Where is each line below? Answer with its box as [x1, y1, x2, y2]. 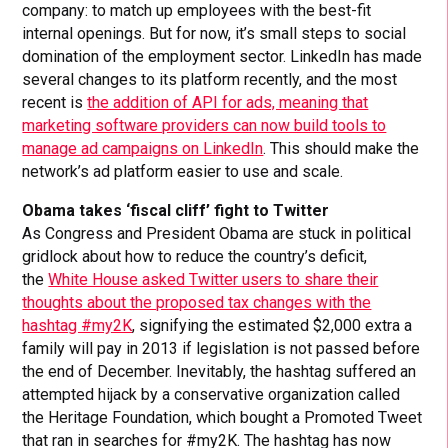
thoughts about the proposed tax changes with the [22, 292, 372, 312]
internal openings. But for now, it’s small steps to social [22, 23, 407, 43]
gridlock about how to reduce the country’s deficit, [22, 246, 368, 266]
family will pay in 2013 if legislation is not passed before [22, 338, 421, 358]
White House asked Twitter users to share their [48, 269, 379, 289]
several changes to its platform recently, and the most [22, 69, 398, 89]
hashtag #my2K [22, 315, 133, 335]
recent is [22, 92, 88, 112]
